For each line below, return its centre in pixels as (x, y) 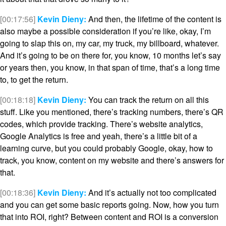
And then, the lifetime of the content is (154, 19)
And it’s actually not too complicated (151, 193)
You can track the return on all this (148, 100)
